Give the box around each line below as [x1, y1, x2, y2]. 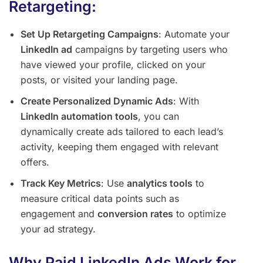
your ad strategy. [21, 222, 96, 235]
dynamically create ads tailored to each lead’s [21, 125, 223, 137]
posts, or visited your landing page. [21, 73, 178, 86]
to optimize [173, 207, 226, 220]
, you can [138, 110, 179, 122]
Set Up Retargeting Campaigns [21, 28, 159, 40]
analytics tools [127, 177, 193, 189]
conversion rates [97, 207, 173, 220]
